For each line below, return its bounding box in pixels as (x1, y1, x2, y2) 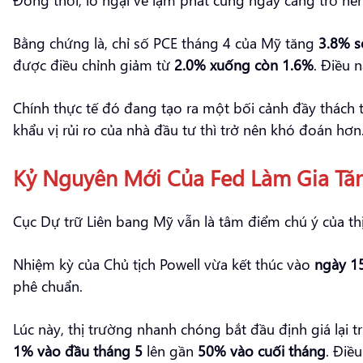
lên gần (143, 340, 198, 361)
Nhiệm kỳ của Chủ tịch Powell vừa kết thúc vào (13, 253, 314, 274)
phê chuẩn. (13, 275, 83, 296)
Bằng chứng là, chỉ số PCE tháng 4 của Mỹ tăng (13, 32, 318, 53)
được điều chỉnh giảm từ (13, 53, 174, 75)
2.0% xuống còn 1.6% (174, 53, 314, 75)
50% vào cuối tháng (198, 340, 326, 361)
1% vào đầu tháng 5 (13, 340, 143, 361)
